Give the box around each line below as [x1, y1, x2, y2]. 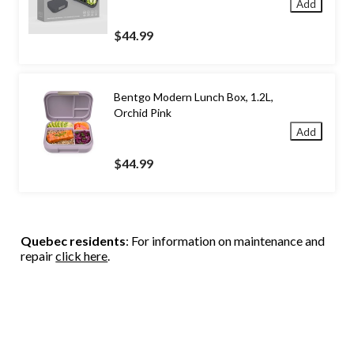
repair [21, 247, 56, 263]
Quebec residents [21, 232, 126, 248]
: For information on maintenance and [126, 232, 326, 248]
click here [55, 247, 108, 263]
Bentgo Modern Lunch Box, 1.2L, [114, 89, 273, 104]
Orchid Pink [114, 105, 171, 119]
